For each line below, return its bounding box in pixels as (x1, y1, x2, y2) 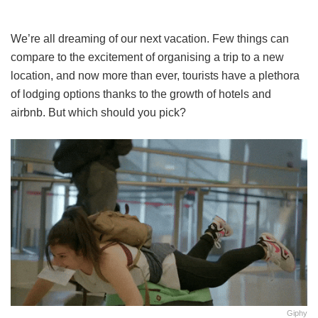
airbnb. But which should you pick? (11, 106, 186, 119)
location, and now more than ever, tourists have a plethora (11, 70, 300, 82)
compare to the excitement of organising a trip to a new (11, 51, 284, 64)
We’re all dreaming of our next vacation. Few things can (11, 33, 289, 45)
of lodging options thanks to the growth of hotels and (11, 88, 271, 101)
